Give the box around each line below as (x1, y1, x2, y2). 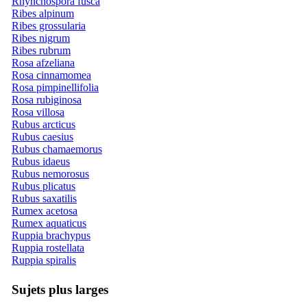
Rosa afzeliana (12, 56, 75, 69)
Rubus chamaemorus (12, 143, 102, 155)
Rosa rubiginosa (12, 93, 82, 106)
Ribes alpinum (12, 7, 74, 19)
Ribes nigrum (12, 32, 70, 44)
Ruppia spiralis (12, 254, 76, 266)
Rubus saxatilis (12, 192, 77, 204)
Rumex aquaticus (12, 217, 86, 229)
